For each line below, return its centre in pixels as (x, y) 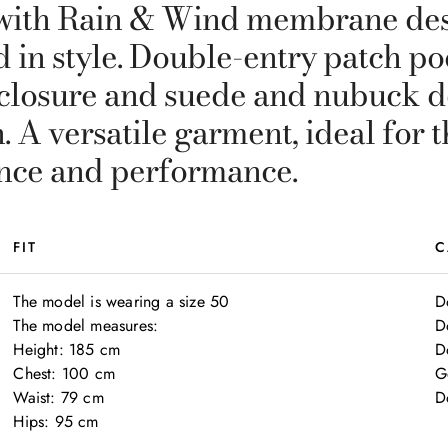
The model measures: (86, 325)
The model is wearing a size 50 (121, 301)
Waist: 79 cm (58, 397)
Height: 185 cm (67, 349)
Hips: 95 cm (56, 421)
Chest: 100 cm (64, 373)
